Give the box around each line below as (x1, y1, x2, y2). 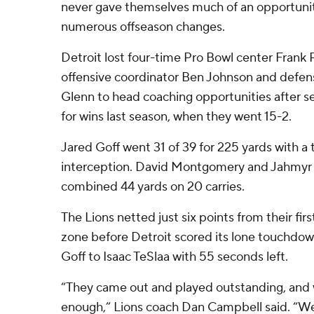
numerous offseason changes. (61, 18, 225, 35)
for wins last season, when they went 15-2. (61, 108, 292, 125)
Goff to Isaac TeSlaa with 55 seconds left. (61, 248, 288, 265)
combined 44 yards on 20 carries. (61, 178, 245, 195)
